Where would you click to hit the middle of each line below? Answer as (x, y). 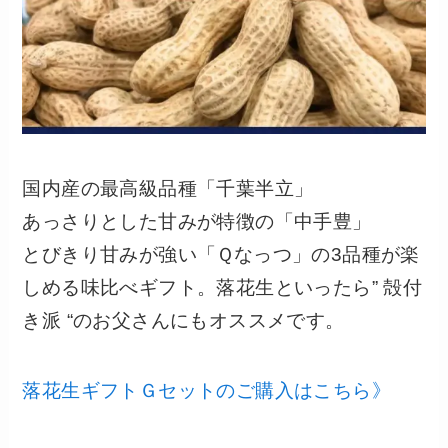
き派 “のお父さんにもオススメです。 (183, 320)
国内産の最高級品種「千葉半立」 (168, 188)
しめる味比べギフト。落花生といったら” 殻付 (222, 287)
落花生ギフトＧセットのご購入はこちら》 (207, 391)
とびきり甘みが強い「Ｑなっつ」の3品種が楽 (221, 254)
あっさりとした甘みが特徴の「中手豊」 (197, 221)
